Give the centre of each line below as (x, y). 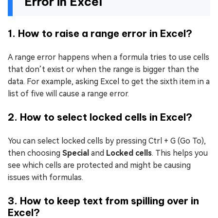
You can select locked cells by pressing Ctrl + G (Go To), (107, 141)
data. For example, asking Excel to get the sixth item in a (109, 82)
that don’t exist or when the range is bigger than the (103, 70)
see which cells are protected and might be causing (99, 165)
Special (76, 153)
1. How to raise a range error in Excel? (100, 34)
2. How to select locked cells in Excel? (100, 117)
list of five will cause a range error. (68, 94)
